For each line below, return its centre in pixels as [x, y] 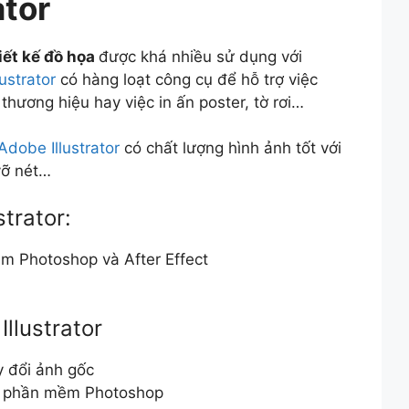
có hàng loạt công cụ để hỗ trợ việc [187, 79]
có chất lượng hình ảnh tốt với [231, 148]
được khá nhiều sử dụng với [200, 56]
